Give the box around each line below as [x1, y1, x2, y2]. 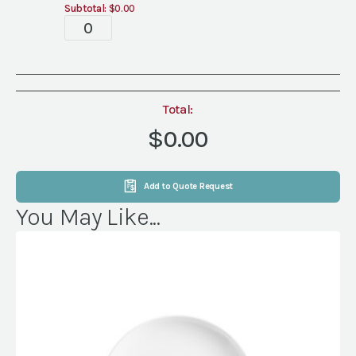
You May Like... [16, 203, 161, 231]
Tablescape [64, 13, 157, 35]
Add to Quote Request [143, 180, 234, 192]
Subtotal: [64, 2, 106, 14]
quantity [64, 32, 136, 54]
